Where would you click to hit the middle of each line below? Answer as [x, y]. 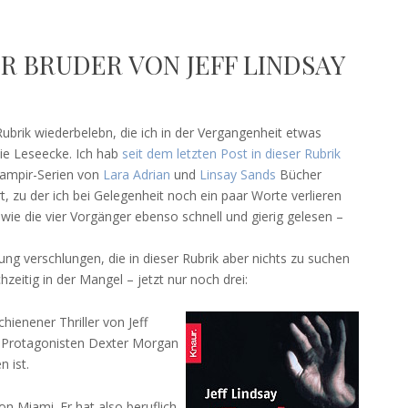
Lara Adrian [136, 175]
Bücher [298, 175]
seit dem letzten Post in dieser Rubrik [231, 154]
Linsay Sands [237, 175]
